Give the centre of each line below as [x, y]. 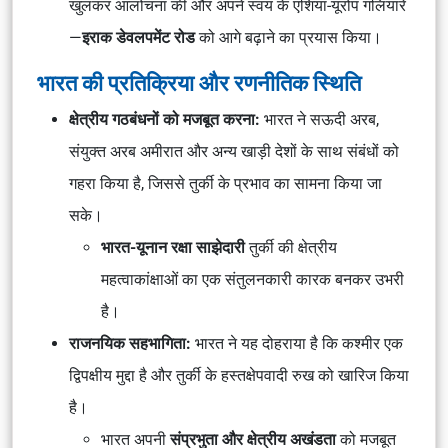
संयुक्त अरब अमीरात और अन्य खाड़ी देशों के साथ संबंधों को [234, 151]
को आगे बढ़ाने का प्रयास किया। [288, 37]
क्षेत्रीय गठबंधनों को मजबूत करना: [166, 119]
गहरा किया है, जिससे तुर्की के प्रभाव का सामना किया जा [225, 183]
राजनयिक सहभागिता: [132, 343]
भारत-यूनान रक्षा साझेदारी [173, 247]
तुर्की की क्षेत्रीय [291, 247]
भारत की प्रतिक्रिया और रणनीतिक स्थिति [199, 83]
